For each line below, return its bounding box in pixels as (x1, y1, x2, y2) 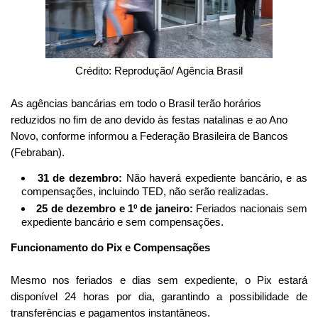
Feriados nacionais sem (192, 202, 308, 214)
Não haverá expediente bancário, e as (122, 171, 308, 184)
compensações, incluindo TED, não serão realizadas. (21, 185, 268, 197)
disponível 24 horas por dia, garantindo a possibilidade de (11, 290, 307, 302)
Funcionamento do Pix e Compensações (11, 241, 210, 253)
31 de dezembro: (37, 171, 123, 184)
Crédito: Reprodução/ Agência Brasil (75, 64, 243, 77)
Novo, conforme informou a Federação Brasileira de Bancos (11, 129, 288, 142)
